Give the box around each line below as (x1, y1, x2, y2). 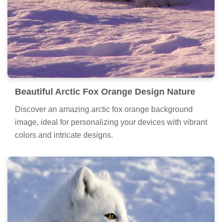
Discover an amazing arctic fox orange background (15, 105, 193, 114)
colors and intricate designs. (15, 131, 113, 140)
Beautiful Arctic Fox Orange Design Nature (15, 87, 195, 97)
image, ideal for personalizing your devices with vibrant (15, 118, 207, 127)
